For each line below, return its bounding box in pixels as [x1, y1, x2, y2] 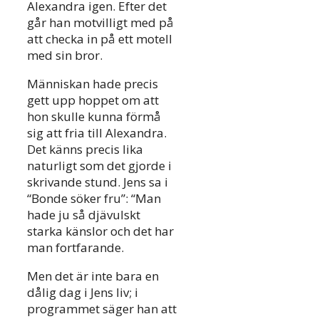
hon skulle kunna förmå [27, 108, 161, 125]
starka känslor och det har [27, 222, 174, 239]
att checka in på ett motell [27, 30, 172, 47]
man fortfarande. [27, 239, 124, 256]
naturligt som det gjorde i [27, 157, 172, 174]
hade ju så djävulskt [27, 206, 140, 223]
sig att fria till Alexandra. [27, 124, 167, 141]
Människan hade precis [27, 75, 158, 92]
